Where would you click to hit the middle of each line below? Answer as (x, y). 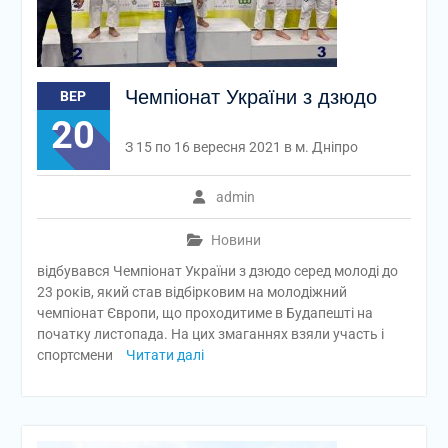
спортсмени (76, 355)
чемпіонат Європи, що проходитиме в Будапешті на (204, 313)
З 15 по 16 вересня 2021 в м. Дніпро (241, 147)
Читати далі (164, 355)
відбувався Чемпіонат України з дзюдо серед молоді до (217, 271)
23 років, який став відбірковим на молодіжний (191, 292)
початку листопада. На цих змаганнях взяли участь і (210, 334)
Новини (235, 240)
